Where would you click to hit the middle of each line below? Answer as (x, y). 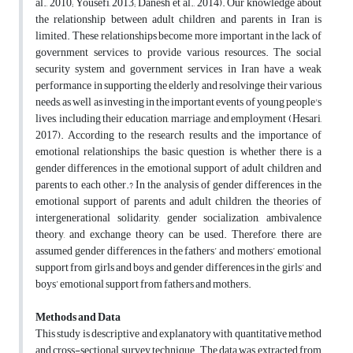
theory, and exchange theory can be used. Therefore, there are (178, 235)
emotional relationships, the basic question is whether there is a (178, 152)
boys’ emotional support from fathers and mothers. (143, 284)
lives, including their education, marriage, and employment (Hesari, (178, 119)
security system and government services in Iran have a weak (178, 69)
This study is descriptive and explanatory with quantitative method (178, 334)
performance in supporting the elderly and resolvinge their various (178, 86)
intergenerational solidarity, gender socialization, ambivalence (178, 218)
